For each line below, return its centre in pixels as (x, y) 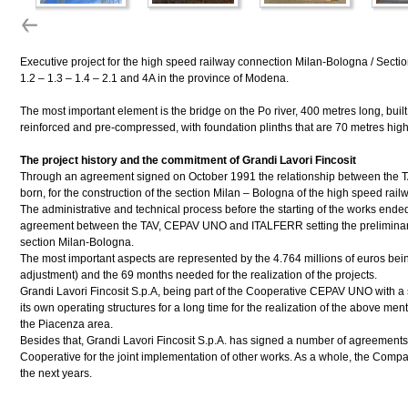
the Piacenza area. (66, 324)
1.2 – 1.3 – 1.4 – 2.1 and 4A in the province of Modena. (154, 78)
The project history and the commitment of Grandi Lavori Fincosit (188, 160)
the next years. (56, 373)
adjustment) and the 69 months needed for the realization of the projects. (199, 275)
